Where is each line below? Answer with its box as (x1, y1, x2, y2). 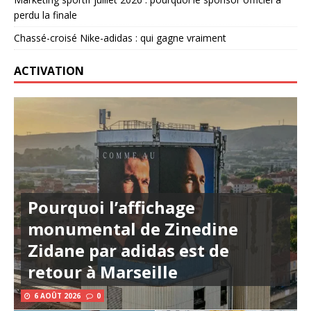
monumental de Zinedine (28, 217, 238, 240)
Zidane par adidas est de (28, 239, 229, 262)
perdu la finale (14, 8, 77, 22)
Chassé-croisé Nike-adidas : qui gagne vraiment (14, 31, 226, 44)
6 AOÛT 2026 (34, 291, 81, 301)
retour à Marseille (28, 260, 178, 283)
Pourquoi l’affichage (28, 196, 195, 219)
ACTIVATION (14, 63, 84, 78)
